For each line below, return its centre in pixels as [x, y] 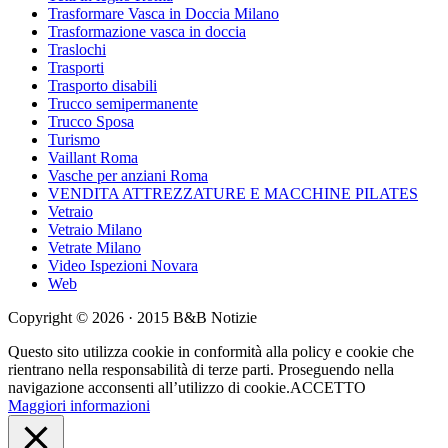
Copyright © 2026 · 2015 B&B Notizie [132, 317]
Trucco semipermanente [123, 103]
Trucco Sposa [91, 121]
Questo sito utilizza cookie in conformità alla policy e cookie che [211, 351]
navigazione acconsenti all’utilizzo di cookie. [149, 387]
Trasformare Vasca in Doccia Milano [163, 13]
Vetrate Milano [94, 247]
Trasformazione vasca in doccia [147, 31]
